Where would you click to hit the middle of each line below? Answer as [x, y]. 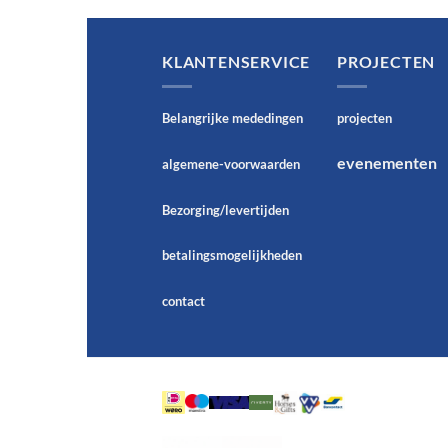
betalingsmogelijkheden [232, 255]
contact [183, 301]
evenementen [387, 162]
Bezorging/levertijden [225, 209]
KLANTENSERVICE [236, 62]
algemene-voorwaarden [231, 163]
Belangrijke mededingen [232, 117]
